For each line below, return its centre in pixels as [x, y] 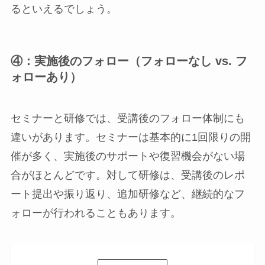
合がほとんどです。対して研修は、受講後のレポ [127, 175]
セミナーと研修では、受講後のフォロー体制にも [127, 118]
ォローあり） [46, 77]
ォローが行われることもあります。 [96, 213]
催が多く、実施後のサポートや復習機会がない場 [127, 156]
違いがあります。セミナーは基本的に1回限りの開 [130, 137]
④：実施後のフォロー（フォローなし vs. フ [129, 61]
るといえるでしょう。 [64, 9]
